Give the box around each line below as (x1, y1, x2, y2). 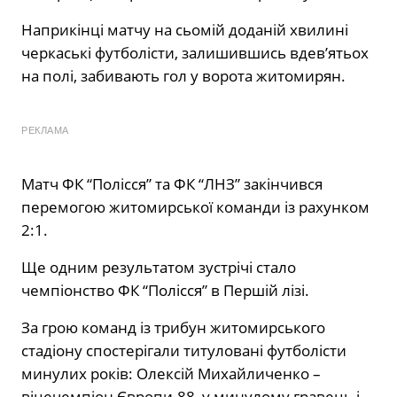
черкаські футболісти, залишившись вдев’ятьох (21, 42, 369, 63)
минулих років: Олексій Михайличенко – (21, 362, 321, 384)
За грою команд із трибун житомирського (21, 316, 325, 338)
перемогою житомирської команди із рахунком (21, 196, 370, 217)
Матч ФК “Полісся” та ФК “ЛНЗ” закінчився (21, 173, 323, 194)
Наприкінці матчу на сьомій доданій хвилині (21, 19, 348, 40)
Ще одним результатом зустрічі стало (21, 256, 296, 277)
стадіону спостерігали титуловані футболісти (21, 339, 346, 361)
